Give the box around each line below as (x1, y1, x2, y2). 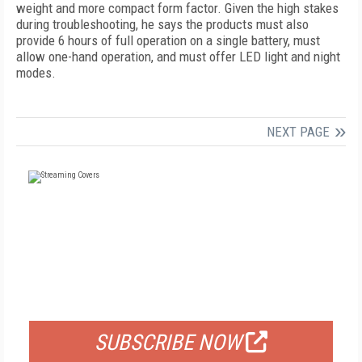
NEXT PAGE (267, 124, 330, 140)
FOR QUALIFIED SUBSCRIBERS (99, 293, 263, 309)
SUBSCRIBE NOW (95, 330, 242, 356)
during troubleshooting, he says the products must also (16, 16, 309, 32)
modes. (16, 65, 56, 81)
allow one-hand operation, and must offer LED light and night (16, 48, 340, 65)
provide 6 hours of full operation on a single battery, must (16, 32, 320, 48)
